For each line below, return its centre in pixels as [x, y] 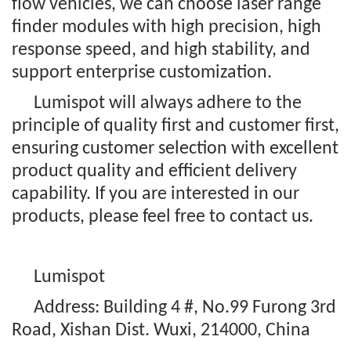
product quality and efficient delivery [154, 172]
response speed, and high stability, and [161, 51]
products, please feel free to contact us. [163, 217]
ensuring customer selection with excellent [175, 149]
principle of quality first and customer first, [175, 127]
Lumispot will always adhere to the [168, 104]
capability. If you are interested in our [156, 195]
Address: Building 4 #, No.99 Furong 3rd [185, 308]
